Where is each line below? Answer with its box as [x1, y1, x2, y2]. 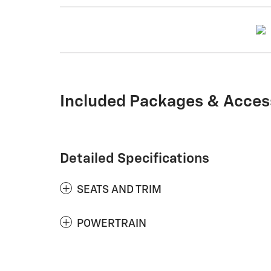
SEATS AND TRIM [77, 184, 162, 195]
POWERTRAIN [77, 218, 146, 229]
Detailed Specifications [60, 151, 209, 166]
